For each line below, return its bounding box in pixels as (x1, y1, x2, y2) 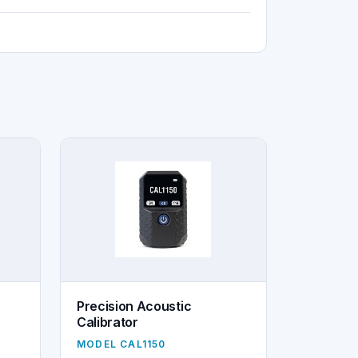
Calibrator (76, 313, 138, 330)
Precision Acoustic (76, 297, 192, 314)
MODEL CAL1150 (76, 337, 166, 350)
